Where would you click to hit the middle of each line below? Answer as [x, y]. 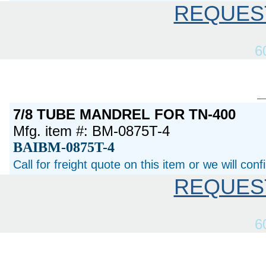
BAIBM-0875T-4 [64, 147]
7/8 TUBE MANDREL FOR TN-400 [125, 114]
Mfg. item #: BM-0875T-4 [92, 131]
